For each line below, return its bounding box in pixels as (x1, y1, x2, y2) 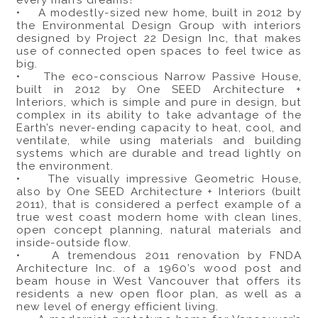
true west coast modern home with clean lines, (16, 211, 302, 224)
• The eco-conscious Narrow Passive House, (16, 70, 302, 84)
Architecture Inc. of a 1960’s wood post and (16, 262, 302, 275)
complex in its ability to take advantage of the (16, 109, 302, 122)
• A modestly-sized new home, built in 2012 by (16, 6, 302, 20)
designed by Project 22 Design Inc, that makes (16, 32, 302, 45)
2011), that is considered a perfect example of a (16, 198, 302, 212)
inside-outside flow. (16, 236, 132, 250)
